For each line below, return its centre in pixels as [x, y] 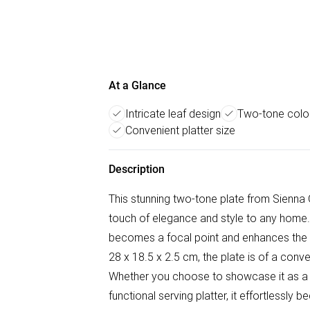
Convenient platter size [180, 130]
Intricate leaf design [173, 113]
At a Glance [137, 85]
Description [137, 169]
